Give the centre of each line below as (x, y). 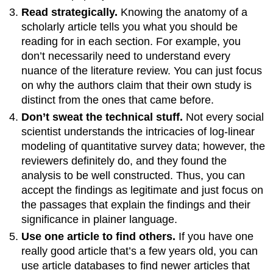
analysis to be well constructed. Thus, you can (133, 176)
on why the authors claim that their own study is (137, 85)
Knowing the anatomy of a (184, 12)
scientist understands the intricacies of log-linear (138, 132)
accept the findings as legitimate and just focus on (143, 190)
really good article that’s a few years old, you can (140, 251)
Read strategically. (71, 12)
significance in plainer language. (100, 220)
